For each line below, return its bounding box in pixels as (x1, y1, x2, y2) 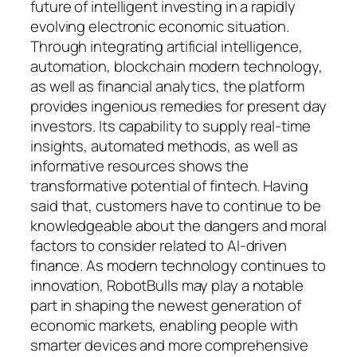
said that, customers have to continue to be (30, 195, 321, 217)
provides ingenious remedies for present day (30, 96, 327, 117)
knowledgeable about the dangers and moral (30, 215, 327, 237)
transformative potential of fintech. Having (30, 175, 308, 197)
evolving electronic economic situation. (30, 16, 290, 37)
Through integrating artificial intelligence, (30, 36, 303, 57)
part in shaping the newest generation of (30, 295, 301, 316)
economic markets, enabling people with (30, 315, 299, 336)
